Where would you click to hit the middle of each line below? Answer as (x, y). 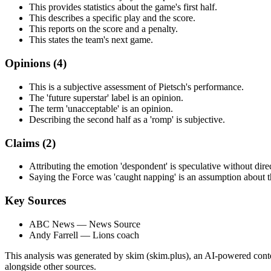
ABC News (52, 224)
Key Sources (35, 200)
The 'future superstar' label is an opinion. (106, 97)
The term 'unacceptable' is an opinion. (101, 108)
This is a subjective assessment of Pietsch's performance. (136, 87)
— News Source (107, 224)
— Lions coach (109, 235)
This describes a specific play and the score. (112, 18)
